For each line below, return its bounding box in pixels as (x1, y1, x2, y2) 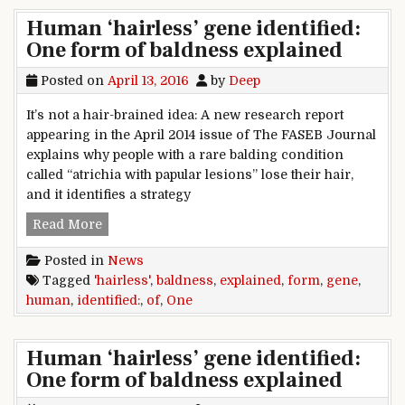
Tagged (39, 273, 94, 288)
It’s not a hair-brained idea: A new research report (26, 107, 344, 122)
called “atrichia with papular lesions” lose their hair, (26, 166, 353, 182)
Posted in (41, 253, 108, 268)
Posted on (37, 72, 108, 88)
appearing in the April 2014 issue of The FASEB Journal (26, 127, 376, 142)
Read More (33, 217, 102, 232)
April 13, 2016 (108, 72, 189, 88)
